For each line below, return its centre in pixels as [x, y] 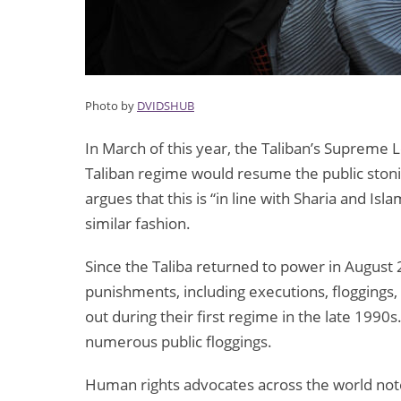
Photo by [111, 106]
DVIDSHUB [166, 106]
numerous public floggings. [182, 342]
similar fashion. [141, 224]
